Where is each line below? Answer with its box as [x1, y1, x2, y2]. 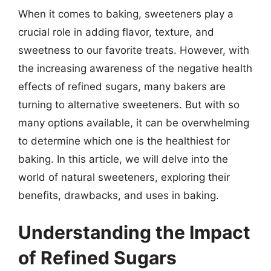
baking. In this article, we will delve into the [18, 152, 228, 165]
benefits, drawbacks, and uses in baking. [18, 189, 219, 201]
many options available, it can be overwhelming [18, 116, 249, 129]
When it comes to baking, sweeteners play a [18, 7, 233, 20]
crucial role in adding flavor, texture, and [18, 25, 214, 38]
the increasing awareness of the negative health [18, 62, 252, 74]
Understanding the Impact [18, 221, 250, 243]
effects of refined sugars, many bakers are [18, 80, 226, 93]
